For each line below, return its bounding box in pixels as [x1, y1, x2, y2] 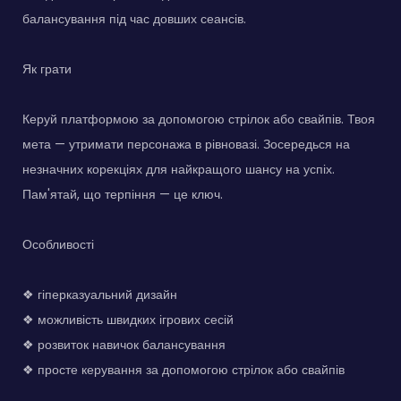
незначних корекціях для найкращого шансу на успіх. [22, 160, 335, 179]
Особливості [22, 235, 94, 254]
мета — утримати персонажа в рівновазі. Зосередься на [22, 135, 350, 154]
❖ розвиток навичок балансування [22, 336, 226, 354]
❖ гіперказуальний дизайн [22, 286, 177, 304]
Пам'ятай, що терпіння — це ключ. [22, 185, 223, 204]
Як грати [22, 60, 72, 79]
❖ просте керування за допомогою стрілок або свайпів [22, 361, 345, 380]
